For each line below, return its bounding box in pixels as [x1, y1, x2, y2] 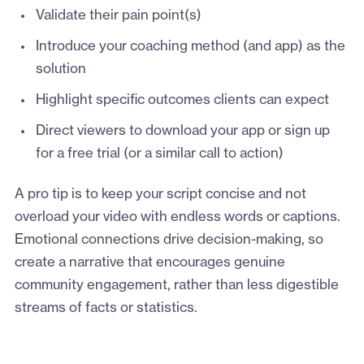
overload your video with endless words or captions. [14, 210, 340, 224]
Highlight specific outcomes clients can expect [35, 93, 329, 107]
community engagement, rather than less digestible [14, 279, 339, 292]
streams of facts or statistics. [14, 301, 201, 315]
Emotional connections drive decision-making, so [14, 233, 323, 247]
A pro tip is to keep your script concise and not [14, 188, 306, 201]
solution [35, 63, 86, 76]
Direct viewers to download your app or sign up [35, 124, 330, 138]
